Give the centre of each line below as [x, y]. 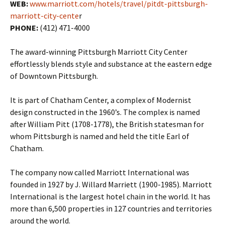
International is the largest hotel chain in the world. [100, 196]
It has [200, 196]
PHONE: [24, 27]
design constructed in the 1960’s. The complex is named [105, 112]
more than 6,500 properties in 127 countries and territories [111, 208]
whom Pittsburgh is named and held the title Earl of [100, 136]
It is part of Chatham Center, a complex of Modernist [101, 100]
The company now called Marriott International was [100, 172]
